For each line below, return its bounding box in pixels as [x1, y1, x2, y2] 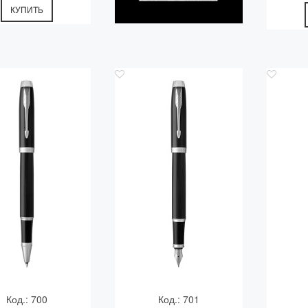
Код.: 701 [157, 292, 199, 306]
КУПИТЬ [10, 3, 44, 15]
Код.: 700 [6, 292, 48, 306]
